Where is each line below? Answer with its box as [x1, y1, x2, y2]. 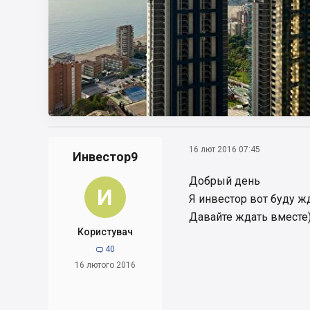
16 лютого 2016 [75, 259, 136, 270]
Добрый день [189, 174, 260, 188]
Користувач [77, 226, 133, 237]
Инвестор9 [73, 149, 138, 164]
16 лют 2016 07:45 [189, 145, 260, 155]
